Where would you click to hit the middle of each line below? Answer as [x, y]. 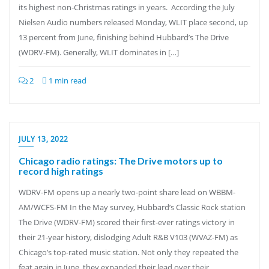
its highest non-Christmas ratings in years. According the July [127, 7]
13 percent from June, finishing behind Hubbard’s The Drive [124, 37]
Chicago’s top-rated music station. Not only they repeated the [128, 252]
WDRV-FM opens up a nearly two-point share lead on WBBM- [127, 192]
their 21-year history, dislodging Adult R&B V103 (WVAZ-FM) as [128, 237]
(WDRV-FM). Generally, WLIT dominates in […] [99, 52]
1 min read [67, 80]
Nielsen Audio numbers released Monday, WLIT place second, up [133, 22]
